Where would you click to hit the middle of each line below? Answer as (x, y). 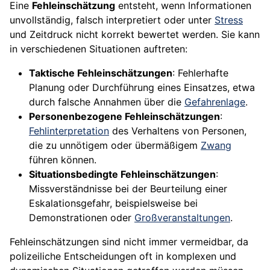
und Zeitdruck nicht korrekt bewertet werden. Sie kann (135, 35)
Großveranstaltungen (182, 218)
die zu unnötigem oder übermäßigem (115, 146)
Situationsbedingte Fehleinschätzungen (122, 174)
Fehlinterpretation (69, 131)
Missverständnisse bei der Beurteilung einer (128, 189)
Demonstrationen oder (82, 218)
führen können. (63, 160)
